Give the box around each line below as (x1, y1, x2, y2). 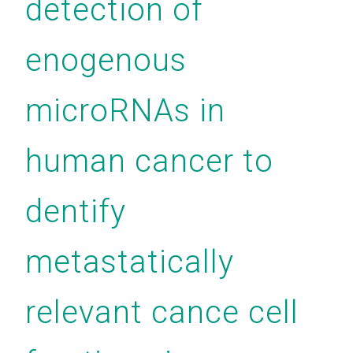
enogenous (25, 42, 187, 79)
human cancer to (25, 143, 273, 180)
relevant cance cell (25, 294, 299, 331)
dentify (25, 193, 126, 230)
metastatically (25, 243, 234, 281)
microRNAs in (25, 92, 225, 129)
